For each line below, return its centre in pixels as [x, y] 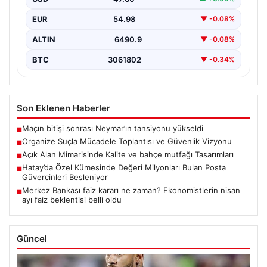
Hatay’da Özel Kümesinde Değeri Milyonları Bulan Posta [124, 167]
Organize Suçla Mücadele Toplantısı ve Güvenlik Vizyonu [127, 141]
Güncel [32, 238]
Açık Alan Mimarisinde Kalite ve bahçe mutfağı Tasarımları [128, 154]
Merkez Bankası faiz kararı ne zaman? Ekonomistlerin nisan [131, 190]
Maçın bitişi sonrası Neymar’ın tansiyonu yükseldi [113, 128]
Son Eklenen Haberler [63, 108]
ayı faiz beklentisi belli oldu [72, 199]
